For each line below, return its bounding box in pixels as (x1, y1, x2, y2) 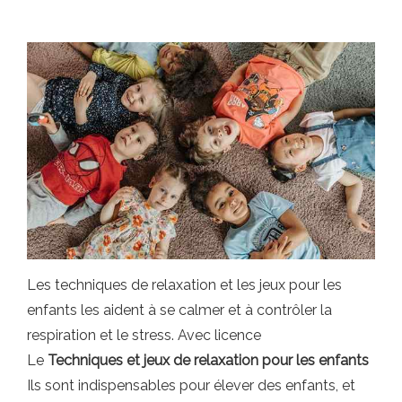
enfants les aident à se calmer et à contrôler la (27, 301, 332, 319)
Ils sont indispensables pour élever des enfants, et (27, 377, 355, 394)
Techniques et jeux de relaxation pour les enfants (48, 352, 369, 369)
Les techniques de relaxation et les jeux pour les (27, 276, 342, 293)
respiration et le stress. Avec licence (27, 327, 261, 344)
